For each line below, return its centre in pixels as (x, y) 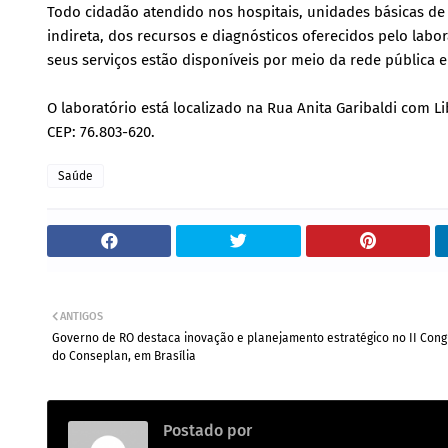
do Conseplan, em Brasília (124, 356)
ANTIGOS (81, 316)
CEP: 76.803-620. (101, 132)
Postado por (207, 430)
